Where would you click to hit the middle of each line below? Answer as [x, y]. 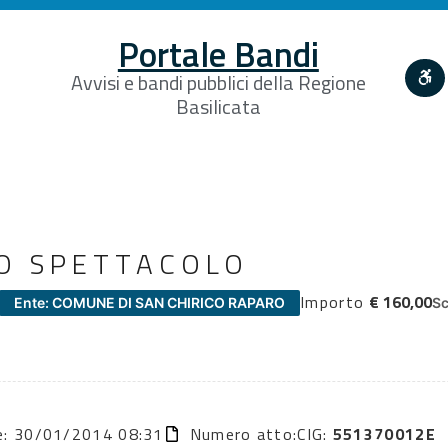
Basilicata [218, 106]
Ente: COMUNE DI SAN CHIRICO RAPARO [149, 302]
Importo [332, 301]
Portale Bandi [218, 53]
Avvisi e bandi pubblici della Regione [218, 82]
